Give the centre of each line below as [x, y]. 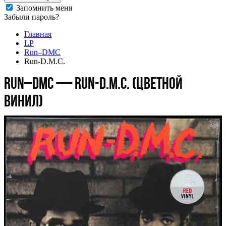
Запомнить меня [44, 8]
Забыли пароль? [32, 17]
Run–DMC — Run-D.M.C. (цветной [93, 83]
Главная [38, 34]
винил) [23, 101]
